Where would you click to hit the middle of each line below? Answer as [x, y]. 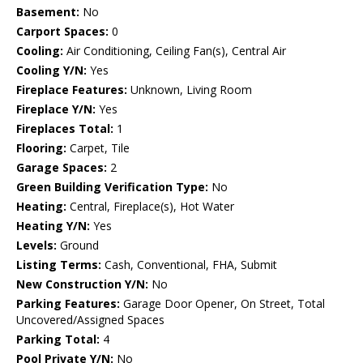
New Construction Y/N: [82, 284]
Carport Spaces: [62, 32]
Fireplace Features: [72, 90]
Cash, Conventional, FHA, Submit [189, 265]
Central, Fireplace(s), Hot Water [150, 207]
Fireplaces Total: [65, 129]
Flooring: [41, 148]
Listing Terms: [59, 265]
